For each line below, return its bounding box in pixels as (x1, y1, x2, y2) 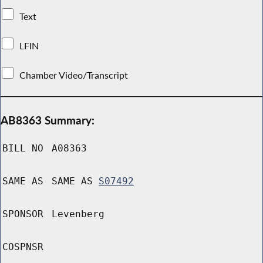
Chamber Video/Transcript (17, 69, 131, 81)
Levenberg (52, 208, 104, 220)
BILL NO (2, 143, 43, 154)
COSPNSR (2, 241, 43, 253)
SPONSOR (2, 208, 43, 220)
